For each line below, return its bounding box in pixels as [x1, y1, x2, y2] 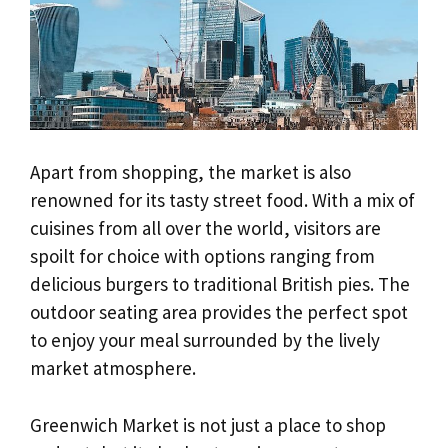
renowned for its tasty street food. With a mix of [30, 188, 415, 213]
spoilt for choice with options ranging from [30, 244, 375, 269]
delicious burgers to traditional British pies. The [30, 272, 410, 297]
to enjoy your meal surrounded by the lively [30, 328, 380, 353]
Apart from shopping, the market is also [30, 160, 351, 185]
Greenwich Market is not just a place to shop [30, 412, 386, 437]
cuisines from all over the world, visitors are [30, 216, 381, 241]
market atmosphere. [30, 356, 196, 381]
